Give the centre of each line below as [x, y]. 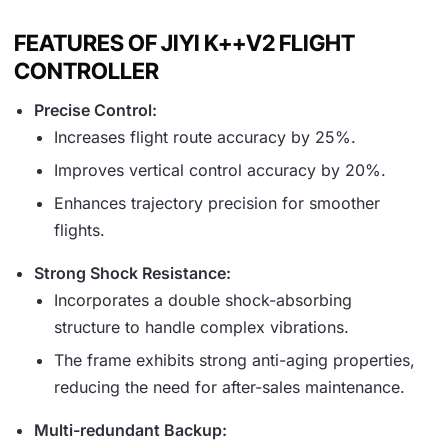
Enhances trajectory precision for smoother [217, 203]
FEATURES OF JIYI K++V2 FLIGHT [184, 43]
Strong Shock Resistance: [132, 273]
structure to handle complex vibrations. [201, 327]
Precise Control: [95, 110]
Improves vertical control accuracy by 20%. [220, 170]
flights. [79, 230]
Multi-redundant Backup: [130, 430]
